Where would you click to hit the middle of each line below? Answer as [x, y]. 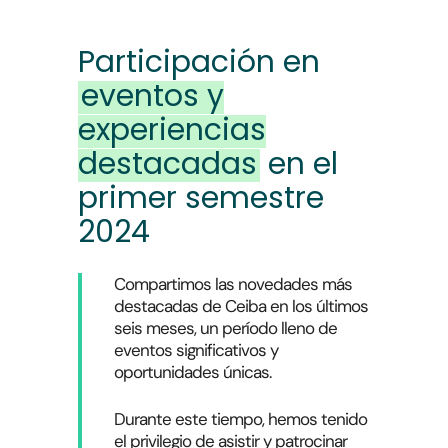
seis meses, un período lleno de [225, 327]
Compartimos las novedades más [232, 283]
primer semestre [200, 197]
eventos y [152, 95]
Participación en [198, 61]
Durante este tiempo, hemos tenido [240, 419]
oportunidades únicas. [192, 371]
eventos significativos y [195, 349]
